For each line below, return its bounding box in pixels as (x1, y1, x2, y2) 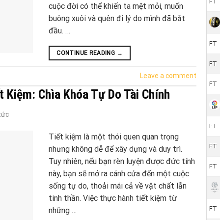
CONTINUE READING (56, 49, 117, 56)
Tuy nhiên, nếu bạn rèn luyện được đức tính (49, 156, 195, 166)
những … (49, 205, 77, 215)
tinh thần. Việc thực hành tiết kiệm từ (49, 193, 177, 203)
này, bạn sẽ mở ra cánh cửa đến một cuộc (49, 168, 189, 178)
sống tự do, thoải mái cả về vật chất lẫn (49, 181, 187, 191)
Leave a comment (140, 71, 196, 80)
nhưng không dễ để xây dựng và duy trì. (49, 144, 182, 154)
